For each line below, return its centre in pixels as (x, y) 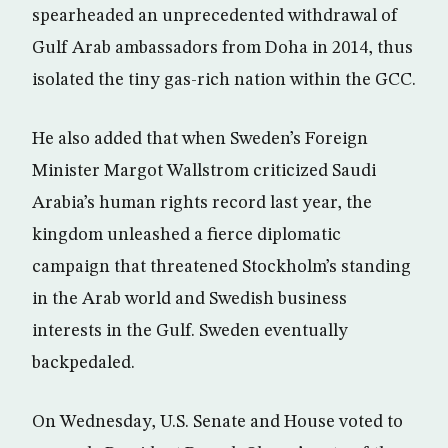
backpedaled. (83, 363)
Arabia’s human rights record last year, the (202, 203)
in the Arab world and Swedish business (189, 299)
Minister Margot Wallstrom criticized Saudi (204, 171)
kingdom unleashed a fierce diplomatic (186, 235)
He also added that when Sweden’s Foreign (200, 139)
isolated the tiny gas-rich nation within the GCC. (224, 80)
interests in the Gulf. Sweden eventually (190, 331)
